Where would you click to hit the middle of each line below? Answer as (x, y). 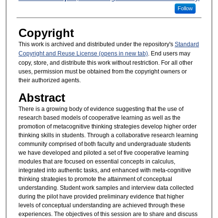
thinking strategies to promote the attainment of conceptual (95, 179)
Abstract (42, 97)
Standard (187, 45)
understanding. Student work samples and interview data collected (106, 188)
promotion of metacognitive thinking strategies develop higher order (107, 126)
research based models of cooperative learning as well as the (99, 118)
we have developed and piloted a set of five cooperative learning (103, 153)
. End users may (169, 54)
